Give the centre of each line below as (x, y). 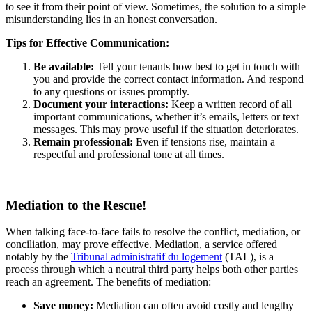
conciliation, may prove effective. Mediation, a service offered (141, 244)
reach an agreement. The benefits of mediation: (108, 282)
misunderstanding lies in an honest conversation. (111, 19)
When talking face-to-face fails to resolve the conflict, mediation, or (153, 232)
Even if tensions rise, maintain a (204, 141)
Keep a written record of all (230, 104)
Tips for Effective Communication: (87, 42)
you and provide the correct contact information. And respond (169, 79)
